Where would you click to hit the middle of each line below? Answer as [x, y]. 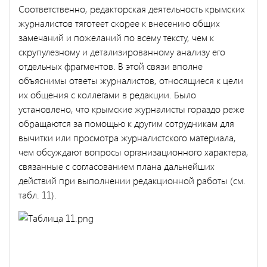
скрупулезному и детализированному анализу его [122, 51]
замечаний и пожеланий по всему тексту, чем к [116, 37]
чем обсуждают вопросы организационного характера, [133, 151]
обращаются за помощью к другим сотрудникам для [126, 123]
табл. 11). [38, 194]
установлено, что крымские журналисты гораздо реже [131, 108]
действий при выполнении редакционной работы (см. [132, 180]
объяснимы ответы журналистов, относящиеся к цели [131, 80]
